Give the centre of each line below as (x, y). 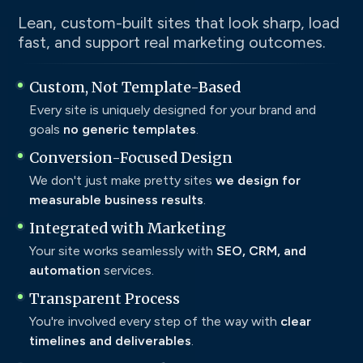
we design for (258, 180)
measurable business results (116, 199)
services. (127, 270)
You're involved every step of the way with (155, 321)
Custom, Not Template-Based (135, 87)
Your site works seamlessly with (123, 250)
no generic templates (130, 129)
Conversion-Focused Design (131, 157)
